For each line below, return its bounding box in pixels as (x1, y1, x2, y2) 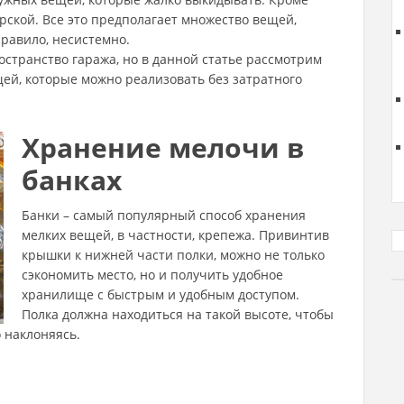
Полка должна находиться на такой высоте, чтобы (22, 306, 334, 323)
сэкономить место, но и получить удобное (22, 266, 283, 283)
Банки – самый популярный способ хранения (22, 207, 306, 224)
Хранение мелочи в (22, 129, 304, 166)
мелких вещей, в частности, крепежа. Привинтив (22, 226, 329, 243)
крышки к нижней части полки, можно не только (22, 246, 325, 263)
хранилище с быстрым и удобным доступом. (22, 286, 299, 303)
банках (22, 161, 122, 198)
